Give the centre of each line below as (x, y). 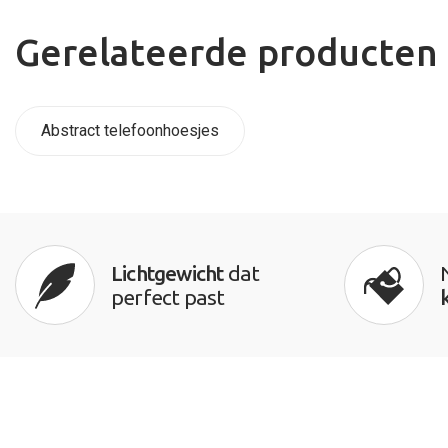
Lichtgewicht (167, 272)
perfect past (168, 296)
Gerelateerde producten (226, 52)
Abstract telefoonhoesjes (130, 130)
